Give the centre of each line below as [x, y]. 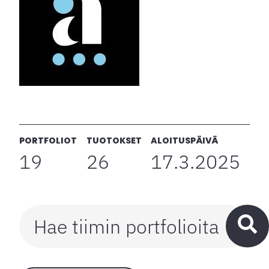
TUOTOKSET [114, 141]
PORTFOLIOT [48, 141]
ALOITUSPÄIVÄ [185, 141]
